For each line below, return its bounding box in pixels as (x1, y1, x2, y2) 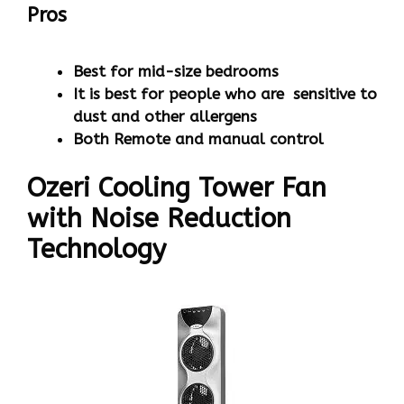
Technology (27, 234, 166, 266)
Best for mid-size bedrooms (73, 61, 279, 80)
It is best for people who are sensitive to (73, 84, 377, 103)
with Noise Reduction (27, 203, 291, 235)
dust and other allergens (73, 106, 257, 125)
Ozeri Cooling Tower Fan (27, 172, 326, 205)
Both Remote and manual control (73, 129, 324, 148)
